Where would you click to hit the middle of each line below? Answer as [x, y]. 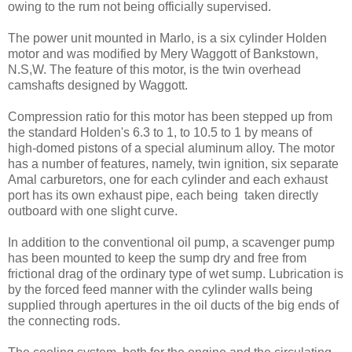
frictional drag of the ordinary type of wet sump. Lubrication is [176, 273]
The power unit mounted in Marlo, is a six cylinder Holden [167, 38]
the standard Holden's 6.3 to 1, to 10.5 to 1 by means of [161, 132]
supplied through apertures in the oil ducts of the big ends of [173, 305]
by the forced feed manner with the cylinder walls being [160, 289]
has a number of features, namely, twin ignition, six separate [173, 163]
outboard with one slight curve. [93, 211]
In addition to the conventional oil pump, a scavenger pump [171, 242]
